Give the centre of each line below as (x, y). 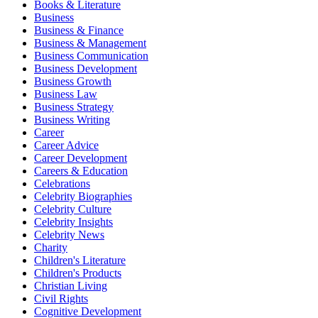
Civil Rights (61, 298)
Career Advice (66, 145)
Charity (51, 247)
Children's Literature (80, 260)
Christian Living (71, 285)
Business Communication (91, 55)
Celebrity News (69, 234)
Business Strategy (74, 106)
